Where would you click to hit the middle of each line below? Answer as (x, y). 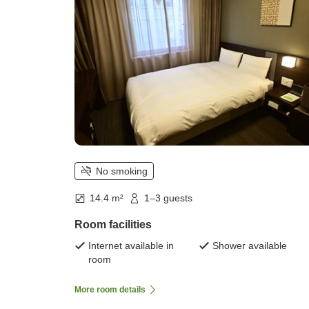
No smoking (122, 171)
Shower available (250, 245)
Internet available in (131, 245)
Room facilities (113, 224)
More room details (110, 289)
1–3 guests (168, 198)
